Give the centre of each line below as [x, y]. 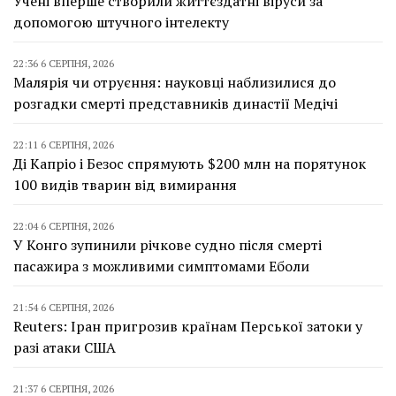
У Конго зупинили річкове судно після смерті [168, 244]
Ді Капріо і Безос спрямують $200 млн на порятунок [190, 163]
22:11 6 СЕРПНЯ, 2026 [64, 144]
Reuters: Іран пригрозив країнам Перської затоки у [188, 326]
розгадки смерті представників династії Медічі [175, 103]
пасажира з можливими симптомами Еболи [161, 266]
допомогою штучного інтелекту [121, 22]
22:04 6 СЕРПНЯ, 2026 [64, 225]
